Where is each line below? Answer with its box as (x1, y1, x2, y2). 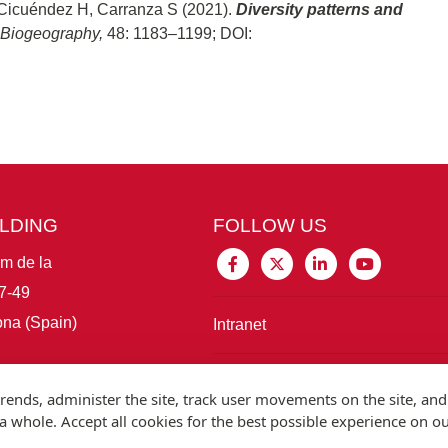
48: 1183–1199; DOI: (107, 24, 252, 42)
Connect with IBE (213, 372, 337, 390)
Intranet (213, 315, 267, 333)
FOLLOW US (213, 214, 328, 236)
